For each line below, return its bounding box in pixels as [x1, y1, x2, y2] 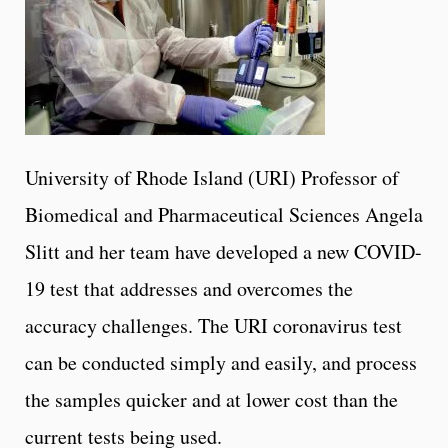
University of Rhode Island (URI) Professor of [25, 163, 399, 191]
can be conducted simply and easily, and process [25, 348, 417, 376]
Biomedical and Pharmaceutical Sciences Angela [25, 200, 423, 228]
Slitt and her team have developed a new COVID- [25, 237, 422, 265]
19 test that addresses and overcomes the [25, 274, 353, 302]
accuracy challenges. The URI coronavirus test [25, 311, 402, 339]
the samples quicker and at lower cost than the [25, 385, 398, 413]
